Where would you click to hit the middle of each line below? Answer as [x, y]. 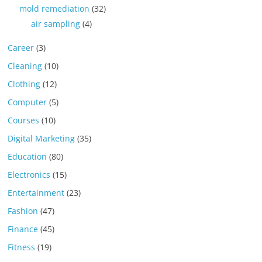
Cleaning [25, 65]
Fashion [23, 211]
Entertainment [36, 192]
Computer [27, 102]
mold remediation [55, 8]
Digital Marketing [42, 138]
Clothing [24, 84]
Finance [23, 229]
